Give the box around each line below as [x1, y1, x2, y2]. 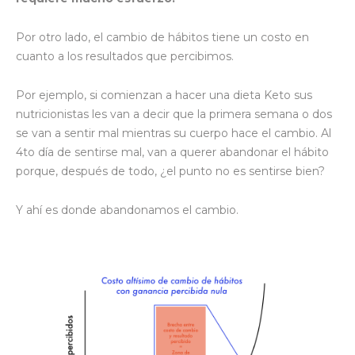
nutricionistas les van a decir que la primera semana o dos [16, 106, 332, 121]
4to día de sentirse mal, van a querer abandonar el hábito [16, 144, 329, 159]
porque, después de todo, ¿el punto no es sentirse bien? [16, 163, 325, 178]
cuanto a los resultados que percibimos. [16, 48, 234, 63]
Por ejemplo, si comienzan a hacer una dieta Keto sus [16, 87, 312, 102]
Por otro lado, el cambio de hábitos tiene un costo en [16, 29, 309, 44]
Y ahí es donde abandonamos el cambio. [16, 202, 239, 217]
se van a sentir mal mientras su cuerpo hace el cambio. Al [16, 125, 331, 140]
